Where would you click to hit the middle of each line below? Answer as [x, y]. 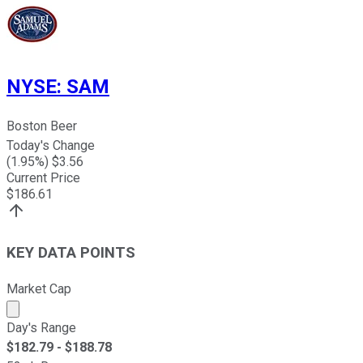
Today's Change [51, 146]
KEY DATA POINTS [71, 253]
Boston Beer [42, 126]
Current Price [43, 178]
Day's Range [41, 327]
